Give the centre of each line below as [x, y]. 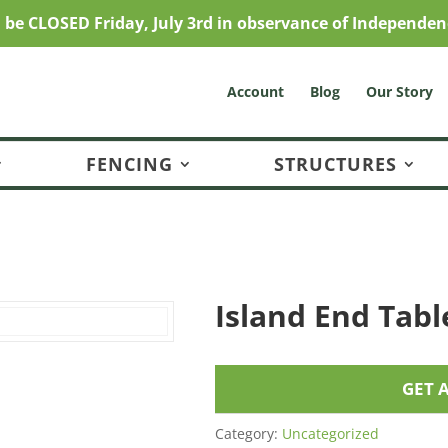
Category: [248, 434]
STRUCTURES [335, 163]
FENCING [129, 163]
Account [255, 91]
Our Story [399, 91]
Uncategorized [330, 434]
